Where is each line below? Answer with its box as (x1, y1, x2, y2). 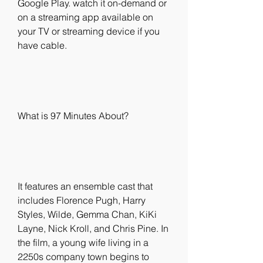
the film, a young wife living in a (18, 237, 149, 248)
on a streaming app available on (18, 11, 153, 23)
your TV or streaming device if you (18, 25, 160, 37)
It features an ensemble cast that (18, 180, 153, 192)
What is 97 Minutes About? (18, 110, 129, 122)
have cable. (18, 39, 67, 51)
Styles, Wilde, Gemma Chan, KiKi (18, 208, 157, 220)
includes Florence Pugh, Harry (18, 194, 146, 206)
